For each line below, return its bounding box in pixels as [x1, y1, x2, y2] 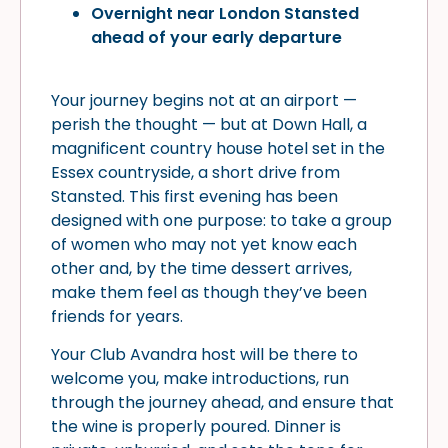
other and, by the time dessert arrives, [51, 256, 352, 280]
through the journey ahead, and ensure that [51, 391, 394, 415]
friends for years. [51, 304, 183, 328]
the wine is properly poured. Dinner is [51, 415, 341, 439]
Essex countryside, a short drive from [51, 160, 340, 184]
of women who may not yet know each [51, 232, 357, 256]
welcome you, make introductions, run [51, 367, 349, 391]
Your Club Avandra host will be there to [51, 343, 358, 367]
